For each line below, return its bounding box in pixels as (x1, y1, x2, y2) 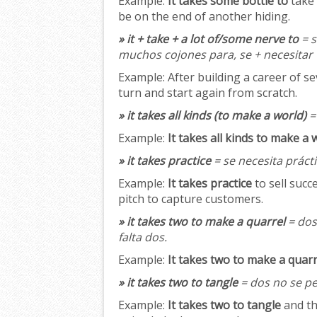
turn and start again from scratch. (118, 85, 297, 101)
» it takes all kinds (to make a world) (118, 108, 306, 124)
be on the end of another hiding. (118, 8, 290, 25)
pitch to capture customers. (118, 191, 263, 207)
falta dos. (118, 229, 167, 246)
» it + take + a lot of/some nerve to (118, 31, 299, 47)
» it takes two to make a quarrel (118, 214, 285, 230)
